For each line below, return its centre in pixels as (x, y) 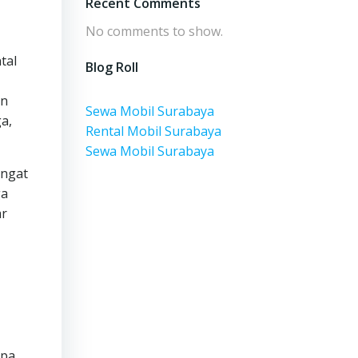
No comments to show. (154, 31)
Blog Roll (111, 67)
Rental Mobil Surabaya (153, 131)
